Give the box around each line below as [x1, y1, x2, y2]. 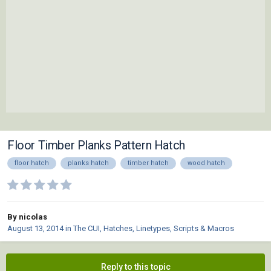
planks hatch [68, 159, 109, 168]
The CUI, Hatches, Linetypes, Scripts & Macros [73, 224, 234, 233]
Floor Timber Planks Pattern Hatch [7, 138, 185, 153]
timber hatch [128, 159, 169, 168]
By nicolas [7, 212, 47, 222]
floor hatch [15, 159, 49, 168]
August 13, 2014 [7, 224, 64, 233]
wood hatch [188, 159, 225, 168]
